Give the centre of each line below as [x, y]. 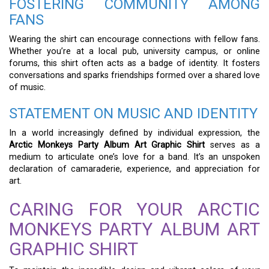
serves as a [233, 145]
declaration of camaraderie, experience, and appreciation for [134, 169]
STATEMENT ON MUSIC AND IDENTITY [133, 113]
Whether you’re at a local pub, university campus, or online [134, 51]
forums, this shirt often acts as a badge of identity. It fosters [134, 63]
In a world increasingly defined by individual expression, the [134, 133]
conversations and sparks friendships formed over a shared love [134, 75]
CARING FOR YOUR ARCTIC [134, 209]
